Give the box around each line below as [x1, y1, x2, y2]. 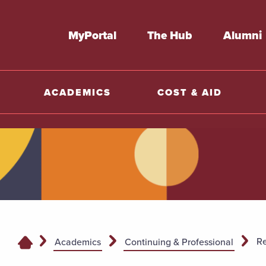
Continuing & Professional [124, 235, 233, 248]
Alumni [223, 27, 262, 44]
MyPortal [68, 27, 116, 44]
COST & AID [157, 85, 222, 99]
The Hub [147, 27, 192, 44]
